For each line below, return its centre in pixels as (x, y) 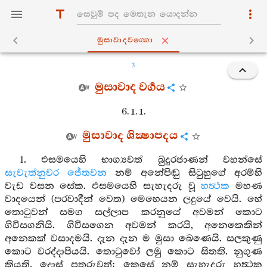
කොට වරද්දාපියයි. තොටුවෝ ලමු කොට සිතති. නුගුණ (133, 252)
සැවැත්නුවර (32, 173)
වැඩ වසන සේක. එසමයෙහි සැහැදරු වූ (103, 186)
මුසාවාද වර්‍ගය (130, 87)
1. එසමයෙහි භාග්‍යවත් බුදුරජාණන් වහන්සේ (141, 160)
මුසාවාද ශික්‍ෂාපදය (130, 136)
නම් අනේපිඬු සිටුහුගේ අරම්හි (184, 173)
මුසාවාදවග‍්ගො (125, 40)
